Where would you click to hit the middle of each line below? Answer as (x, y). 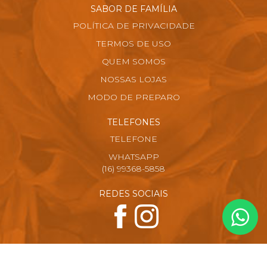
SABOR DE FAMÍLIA (133, 9)
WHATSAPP (133, 157)
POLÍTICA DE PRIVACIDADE (133, 26)
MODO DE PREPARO (133, 97)
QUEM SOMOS (133, 61)
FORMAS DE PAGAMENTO (133, 247)
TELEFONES (133, 122)
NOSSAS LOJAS (133, 79)
